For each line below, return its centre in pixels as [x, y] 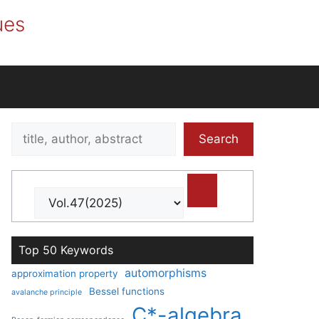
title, [23, 148]
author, [31, 166]
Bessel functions [127, 291]
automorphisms [166, 273]
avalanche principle [47, 292]
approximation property [64, 273]
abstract [35, 184]
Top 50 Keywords [66, 250]
